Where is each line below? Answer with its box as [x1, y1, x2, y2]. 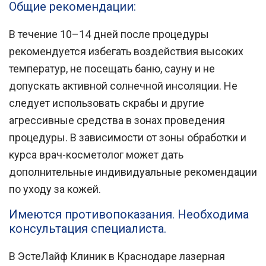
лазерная [177, 250, 225, 262]
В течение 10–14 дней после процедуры [9, 28, 209, 40]
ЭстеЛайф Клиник [18, 250, 106, 262]
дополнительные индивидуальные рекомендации [9, 166, 257, 178]
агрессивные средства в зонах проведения [9, 114, 225, 126]
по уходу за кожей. [9, 183, 101, 195]
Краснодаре [117, 250, 177, 262]
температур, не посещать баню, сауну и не [9, 62, 215, 75]
